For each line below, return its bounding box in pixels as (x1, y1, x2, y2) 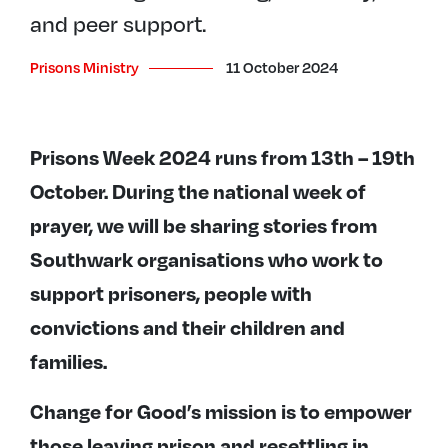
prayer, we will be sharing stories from (30, 212, 377, 238)
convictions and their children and (30, 314, 345, 340)
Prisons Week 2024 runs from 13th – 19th (30, 144, 415, 170)
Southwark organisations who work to (30, 246, 383, 272)
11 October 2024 (226, 58, 338, 76)
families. (30, 348, 111, 374)
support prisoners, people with (30, 280, 312, 306)
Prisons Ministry (30, 58, 139, 76)
